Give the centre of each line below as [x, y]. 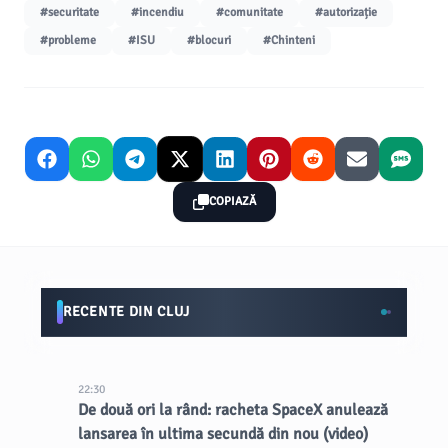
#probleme [68, 40]
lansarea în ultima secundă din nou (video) [223, 434]
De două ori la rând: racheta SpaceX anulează [233, 410]
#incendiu [157, 12]
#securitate [69, 12]
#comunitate [249, 12]
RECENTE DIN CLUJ [127, 311]
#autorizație [346, 12]
